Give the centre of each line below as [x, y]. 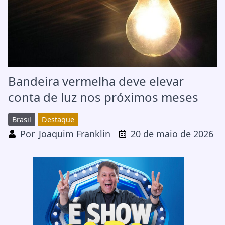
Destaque [58, 119]
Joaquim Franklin [75, 133]
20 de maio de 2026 [172, 133]
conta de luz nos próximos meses [103, 97]
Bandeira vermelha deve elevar [96, 81]
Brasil [22, 119]
